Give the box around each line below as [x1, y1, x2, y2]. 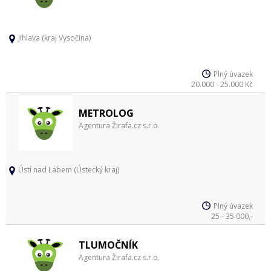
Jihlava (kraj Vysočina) [18, 33, 91, 43]
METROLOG [79, 106, 134, 120]
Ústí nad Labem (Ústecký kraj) [18, 165, 119, 175]
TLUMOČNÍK [79, 238, 138, 252]
